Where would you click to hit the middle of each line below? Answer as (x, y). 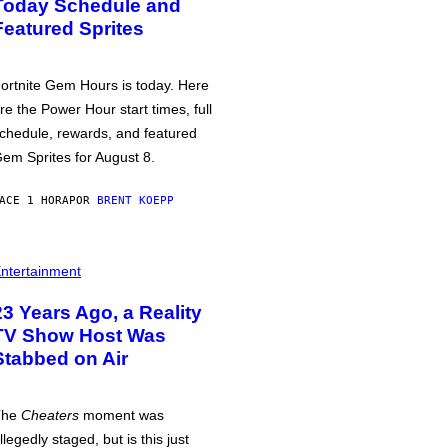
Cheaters (50, 415)
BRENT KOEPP (135, 200)
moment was (121, 415)
